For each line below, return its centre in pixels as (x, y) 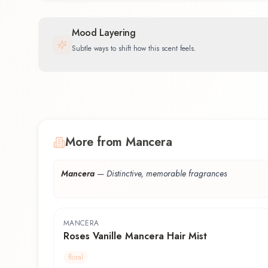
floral (76, 258)
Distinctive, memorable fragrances (167, 174)
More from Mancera (119, 142)
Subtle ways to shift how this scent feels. (134, 48)
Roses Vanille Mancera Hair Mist (135, 236)
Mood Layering (104, 32)
